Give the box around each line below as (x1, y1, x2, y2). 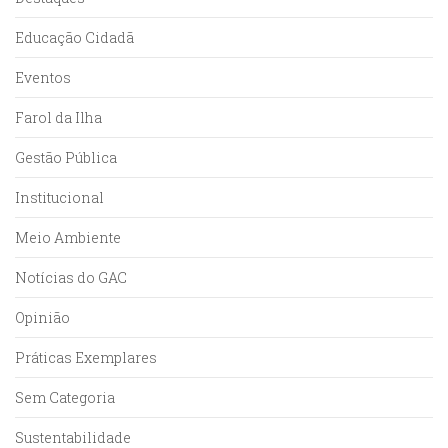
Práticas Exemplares (15, 348, 157, 368)
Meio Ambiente (15, 228, 121, 248)
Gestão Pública (15, 148, 117, 168)
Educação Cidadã (15, 28, 134, 48)
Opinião (15, 308, 70, 328)
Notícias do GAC (15, 268, 127, 288)
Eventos (15, 68, 71, 88)
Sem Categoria (15, 388, 115, 408)
